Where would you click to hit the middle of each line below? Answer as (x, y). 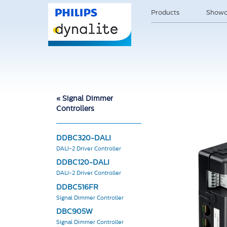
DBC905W (74, 212)
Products (165, 13)
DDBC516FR (77, 187)
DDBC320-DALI (84, 139)
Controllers (75, 109)
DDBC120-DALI (83, 163)
